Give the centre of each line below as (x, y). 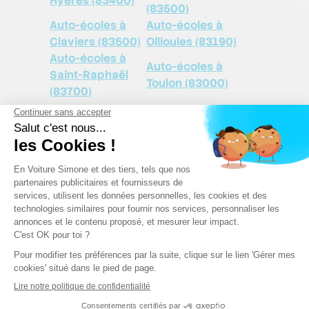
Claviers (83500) (95, 41)
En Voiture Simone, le (147, 235)
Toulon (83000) (187, 83)
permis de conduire (138, 257)
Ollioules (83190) (191, 41)
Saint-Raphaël (89, 74)
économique (107, 279)
